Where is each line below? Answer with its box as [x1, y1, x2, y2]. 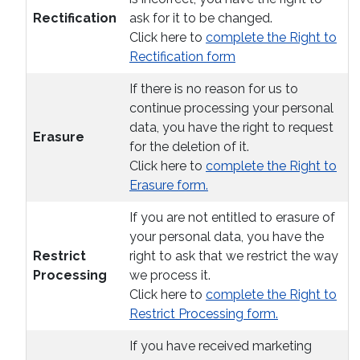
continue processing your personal [129, 100, 333, 117]
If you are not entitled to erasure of [129, 210, 335, 226]
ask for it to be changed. [129, 10, 272, 27]
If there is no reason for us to [129, 81, 298, 97]
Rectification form [129, 49, 235, 65]
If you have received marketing [129, 338, 312, 354]
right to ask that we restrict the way [129, 248, 338, 264]
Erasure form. [129, 178, 208, 194]
